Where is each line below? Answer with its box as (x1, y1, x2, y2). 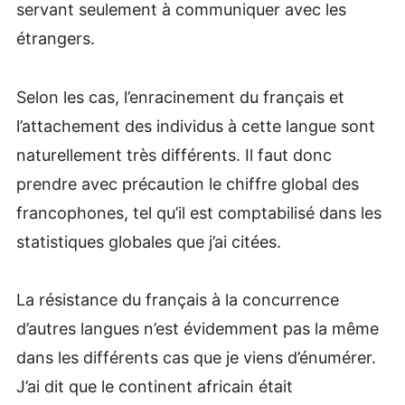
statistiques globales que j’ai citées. (15, 231, 281, 251)
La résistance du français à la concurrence (15, 290, 339, 310)
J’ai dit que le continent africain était (15, 377, 293, 397)
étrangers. (15, 29, 95, 49)
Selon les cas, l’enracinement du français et (15, 87, 344, 107)
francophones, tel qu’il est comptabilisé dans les (15, 202, 381, 222)
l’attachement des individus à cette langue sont (15, 116, 375, 136)
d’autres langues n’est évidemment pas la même (15, 319, 379, 339)
